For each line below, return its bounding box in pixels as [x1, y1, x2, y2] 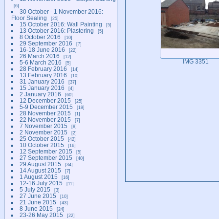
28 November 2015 [19, 109, 71, 116]
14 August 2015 [19, 167, 61, 174]
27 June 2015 [19, 192, 56, 199]
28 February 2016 [19, 65, 67, 72]
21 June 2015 [19, 198, 56, 205]
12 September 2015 [19, 148, 72, 154]
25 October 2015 [19, 135, 64, 142]
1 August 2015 [19, 173, 58, 180]
